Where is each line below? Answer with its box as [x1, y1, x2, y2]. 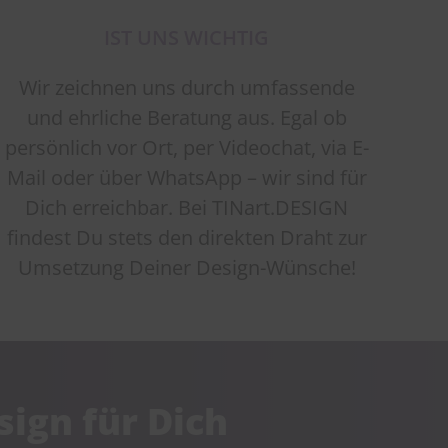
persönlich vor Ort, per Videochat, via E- [4, 133, 369, 161]
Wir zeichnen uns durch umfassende [18, 73, 355, 101]
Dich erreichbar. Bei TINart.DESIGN [25, 193, 349, 221]
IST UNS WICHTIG [104, 23, 270, 51]
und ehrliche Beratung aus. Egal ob [26, 103, 347, 131]
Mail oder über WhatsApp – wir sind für [6, 163, 367, 191]
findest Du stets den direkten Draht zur [6, 223, 367, 251]
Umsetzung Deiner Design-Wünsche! [17, 253, 356, 281]
